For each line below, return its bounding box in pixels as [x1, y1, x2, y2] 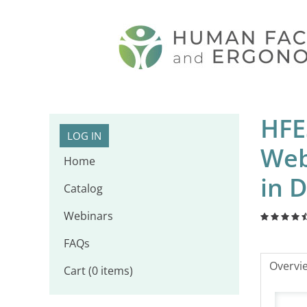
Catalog [64, 180, 103, 196]
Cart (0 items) [64, 262, 134, 278]
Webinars [64, 208, 114, 223]
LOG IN [67, 128, 101, 143]
